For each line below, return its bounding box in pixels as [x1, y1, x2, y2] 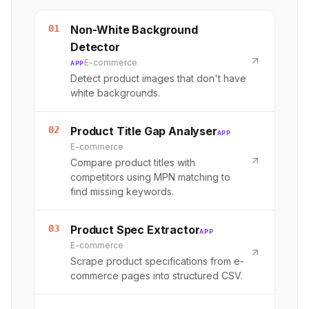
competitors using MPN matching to [70, 170, 230, 183]
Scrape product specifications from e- [70, 255, 244, 268]
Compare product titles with [70, 156, 195, 168]
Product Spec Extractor [70, 222, 200, 237]
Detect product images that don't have [70, 72, 246, 84]
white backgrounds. [70, 86, 160, 99]
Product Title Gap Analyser [70, 123, 217, 138]
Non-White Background [70, 22, 198, 37]
